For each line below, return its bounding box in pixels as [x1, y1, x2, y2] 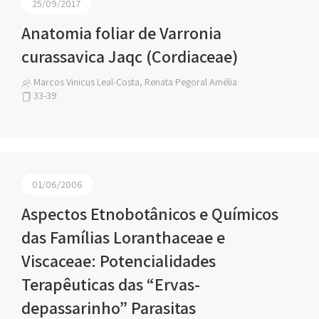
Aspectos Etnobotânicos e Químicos [21, 202, 278, 225]
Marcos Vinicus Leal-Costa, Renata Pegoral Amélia [31, 75, 237, 88]
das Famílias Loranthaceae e [21, 226, 225, 249]
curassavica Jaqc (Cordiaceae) [21, 45, 238, 68]
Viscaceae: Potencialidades [21, 249, 216, 272]
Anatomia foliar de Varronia [21, 21, 221, 44]
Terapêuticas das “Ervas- [21, 273, 200, 296]
